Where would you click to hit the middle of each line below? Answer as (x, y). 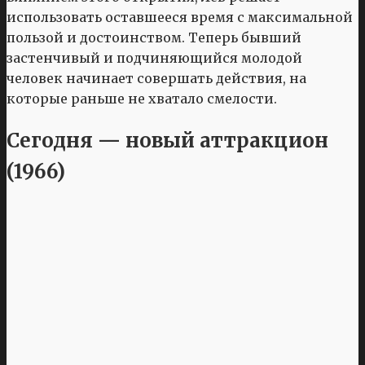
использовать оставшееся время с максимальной (180, 17)
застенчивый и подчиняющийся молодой (154, 57)
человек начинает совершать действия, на (156, 78)
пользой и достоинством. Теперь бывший (154, 37)
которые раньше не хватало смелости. (142, 98)
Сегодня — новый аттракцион (167, 140)
